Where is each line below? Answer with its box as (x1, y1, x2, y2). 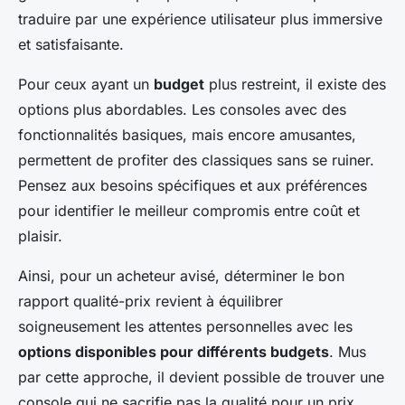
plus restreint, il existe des (204, 75, 386, 94)
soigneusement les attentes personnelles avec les (18, 317, 353, 336)
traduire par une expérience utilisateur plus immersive (18, 10, 382, 29)
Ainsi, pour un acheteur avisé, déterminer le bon (18, 267, 344, 286)
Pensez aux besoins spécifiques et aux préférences (18, 176, 367, 195)
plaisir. (18, 227, 62, 246)
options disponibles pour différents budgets (18, 343, 329, 362)
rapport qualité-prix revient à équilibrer (18, 292, 283, 311)
